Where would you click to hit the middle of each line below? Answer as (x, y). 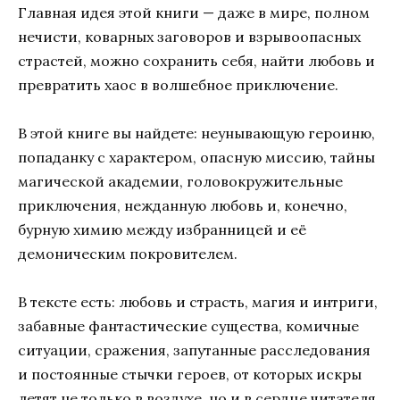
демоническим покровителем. (128, 253)
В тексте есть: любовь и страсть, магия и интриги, (198, 302)
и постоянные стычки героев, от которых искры (190, 375)
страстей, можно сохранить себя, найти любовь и (196, 60)
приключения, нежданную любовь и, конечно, (183, 205)
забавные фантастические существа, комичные (188, 326)
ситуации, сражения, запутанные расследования (194, 350)
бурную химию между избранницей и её (162, 229)
